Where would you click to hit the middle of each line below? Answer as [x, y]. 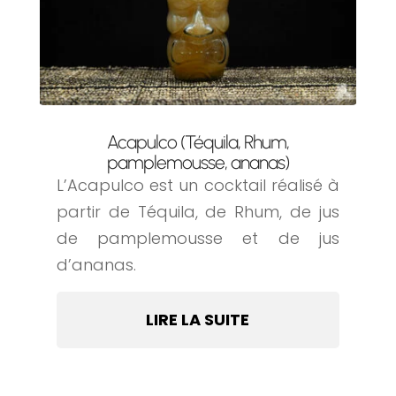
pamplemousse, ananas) [198, 163]
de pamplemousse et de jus [198, 239]
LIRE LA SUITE [198, 320]
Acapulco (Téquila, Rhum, [198, 142]
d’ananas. [96, 265]
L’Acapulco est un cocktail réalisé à [198, 186]
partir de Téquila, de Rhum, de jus [198, 212]
